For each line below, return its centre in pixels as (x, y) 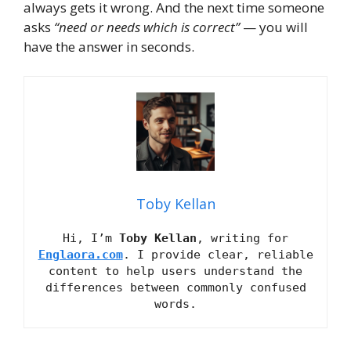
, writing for (242, 239)
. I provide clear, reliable (218, 255)
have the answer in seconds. (109, 46)
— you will (274, 27)
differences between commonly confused (175, 288)
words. (175, 304)
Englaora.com (80, 255)
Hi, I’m (91, 239)
